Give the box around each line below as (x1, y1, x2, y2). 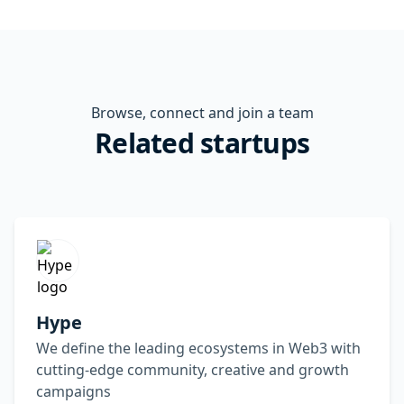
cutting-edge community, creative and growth (36, 360, 349, 380)
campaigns (36, 381, 111, 401)
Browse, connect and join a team (90, 103, 314, 123)
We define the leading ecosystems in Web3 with (36, 338, 361, 358)
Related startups (95, 124, 309, 161)
